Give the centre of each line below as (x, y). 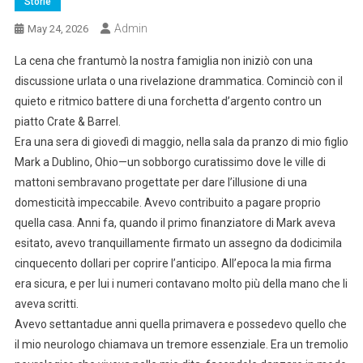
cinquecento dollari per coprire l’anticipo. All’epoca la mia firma (173, 263)
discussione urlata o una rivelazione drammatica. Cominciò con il (178, 81)
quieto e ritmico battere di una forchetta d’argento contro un (168, 101)
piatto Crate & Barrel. (67, 121)
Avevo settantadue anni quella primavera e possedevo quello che (180, 324)
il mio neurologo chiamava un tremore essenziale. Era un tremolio (181, 344)
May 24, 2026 (58, 28)
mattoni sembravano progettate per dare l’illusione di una (160, 182)
